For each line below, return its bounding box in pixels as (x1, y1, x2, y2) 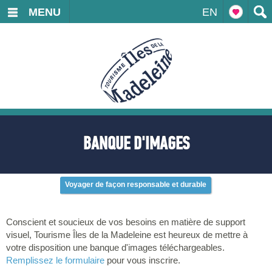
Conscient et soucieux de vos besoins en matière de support (6, 217, 245, 227)
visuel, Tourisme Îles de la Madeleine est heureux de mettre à (6, 229, 248, 240)
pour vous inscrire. (104, 255, 183, 265)
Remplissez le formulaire (6, 255, 104, 265)
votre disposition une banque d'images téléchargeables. (6, 242, 225, 253)
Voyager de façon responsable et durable (64, 180, 206, 189)
